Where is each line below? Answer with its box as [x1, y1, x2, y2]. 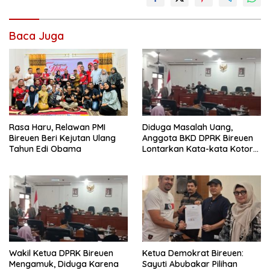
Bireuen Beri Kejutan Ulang [9, 132, 116, 143]
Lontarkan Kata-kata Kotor [142, 143, 253, 154]
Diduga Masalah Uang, [142, 121, 233, 133]
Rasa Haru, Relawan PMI [9, 121, 105, 133]
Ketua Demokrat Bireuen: [142, 247, 243, 259]
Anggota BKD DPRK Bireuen [142, 132, 253, 143]
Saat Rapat [142, 154, 188, 165]
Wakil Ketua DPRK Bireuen [9, 247, 113, 259]
